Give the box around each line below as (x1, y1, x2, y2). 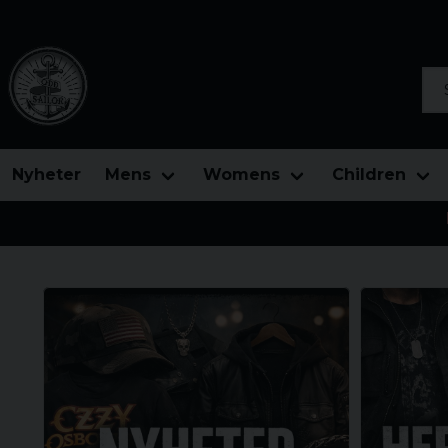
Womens (203, 165, 280, 184)
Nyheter (12, 165, 81, 184)
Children (332, 165, 406, 184)
